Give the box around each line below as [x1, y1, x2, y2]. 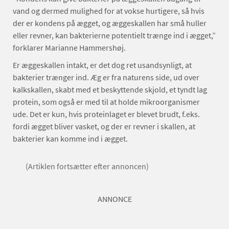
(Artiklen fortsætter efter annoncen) [26, 161, 149, 171]
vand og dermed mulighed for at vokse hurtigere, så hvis [13, 6, 204, 16]
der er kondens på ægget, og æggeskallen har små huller [13, 18, 207, 28]
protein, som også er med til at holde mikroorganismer [13, 97, 200, 107]
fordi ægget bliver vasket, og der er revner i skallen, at [13, 121, 195, 131]
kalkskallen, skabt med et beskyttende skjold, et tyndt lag [13, 84, 207, 95]
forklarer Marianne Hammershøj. [13, 42, 126, 53]
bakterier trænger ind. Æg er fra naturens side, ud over [13, 72, 199, 82]
